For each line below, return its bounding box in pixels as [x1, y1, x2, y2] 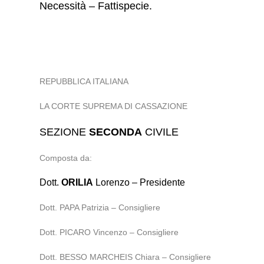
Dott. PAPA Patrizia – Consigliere [39, 203, 161, 212]
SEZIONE [39, 126, 90, 138]
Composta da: [39, 153, 93, 163]
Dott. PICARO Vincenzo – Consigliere [39, 227, 179, 237]
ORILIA [61, 177, 94, 187]
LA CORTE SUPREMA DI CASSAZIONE [39, 101, 188, 111]
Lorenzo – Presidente [93, 177, 186, 187]
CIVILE [142, 126, 179, 138]
